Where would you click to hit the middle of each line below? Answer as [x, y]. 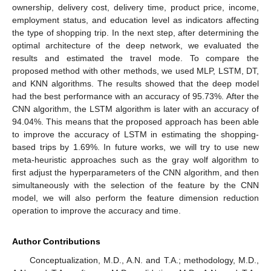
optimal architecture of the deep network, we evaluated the [135, 46]
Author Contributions [56, 242]
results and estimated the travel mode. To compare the [135, 58]
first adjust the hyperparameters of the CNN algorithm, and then [135, 173]
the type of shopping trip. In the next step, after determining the [135, 33]
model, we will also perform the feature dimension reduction [135, 198]
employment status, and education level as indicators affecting [135, 20]
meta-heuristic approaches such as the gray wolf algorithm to [135, 160]
